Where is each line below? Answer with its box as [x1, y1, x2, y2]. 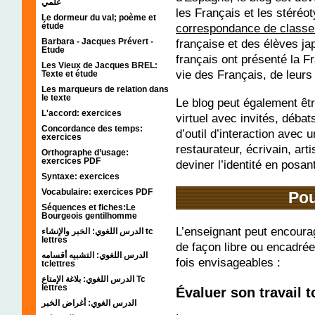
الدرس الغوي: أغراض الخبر [41, 297, 136, 308]
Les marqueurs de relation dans [41, 84, 169, 94]
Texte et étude [41, 68, 98, 79]
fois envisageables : [176, 255, 281, 269]
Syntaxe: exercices [41, 171, 120, 181]
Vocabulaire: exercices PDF [41, 186, 153, 197]
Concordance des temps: [41, 123, 143, 134]
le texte [41, 92, 71, 103]
